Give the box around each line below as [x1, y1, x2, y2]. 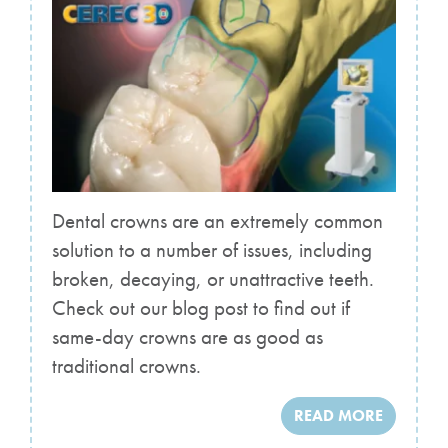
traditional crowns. [52, 353, 201, 380]
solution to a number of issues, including [52, 237, 372, 264]
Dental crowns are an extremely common [52, 208, 383, 235]
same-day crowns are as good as [52, 324, 323, 351]
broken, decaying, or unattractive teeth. [52, 266, 374, 293]
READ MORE [294, 405, 383, 427]
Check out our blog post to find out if [52, 295, 350, 322]
